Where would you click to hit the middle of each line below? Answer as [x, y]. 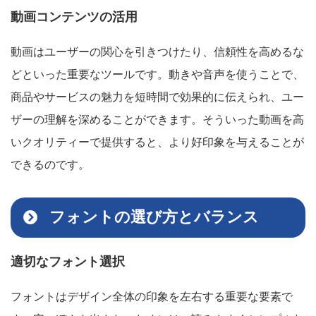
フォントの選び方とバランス [154, 217]
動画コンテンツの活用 [74, 17]
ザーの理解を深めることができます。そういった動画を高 [157, 119]
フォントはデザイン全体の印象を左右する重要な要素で [152, 296]
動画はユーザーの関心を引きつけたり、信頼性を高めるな [157, 51]
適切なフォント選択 [68, 261]
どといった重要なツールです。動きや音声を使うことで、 [157, 74]
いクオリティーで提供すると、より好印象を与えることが [157, 142]
